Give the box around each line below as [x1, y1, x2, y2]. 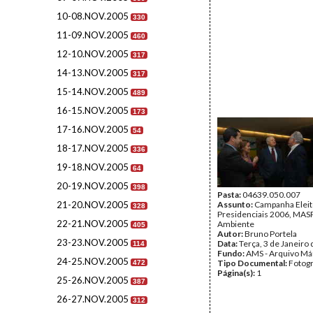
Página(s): [217, 268, 256, 278]
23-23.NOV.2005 [57, 237, 129, 248]
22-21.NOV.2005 [57, 218, 129, 229]
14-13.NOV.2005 [57, 67, 129, 78]
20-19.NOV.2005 [57, 180, 129, 191]
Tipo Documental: [217, 258, 289, 268]
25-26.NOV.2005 [57, 275, 129, 286]
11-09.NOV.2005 [57, 29, 129, 41]
